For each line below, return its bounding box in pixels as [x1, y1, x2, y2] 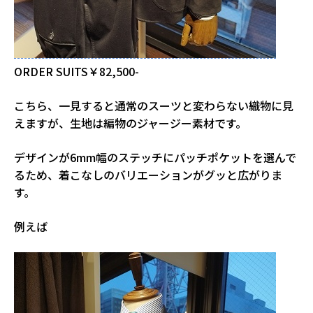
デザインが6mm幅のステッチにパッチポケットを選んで [14, 149, 296, 166]
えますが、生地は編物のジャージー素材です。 [14, 115, 247, 132]
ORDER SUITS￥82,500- [14, 63, 139, 80]
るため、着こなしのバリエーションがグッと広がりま [14, 166, 282, 184]
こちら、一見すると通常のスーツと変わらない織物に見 [14, 97, 293, 115]
